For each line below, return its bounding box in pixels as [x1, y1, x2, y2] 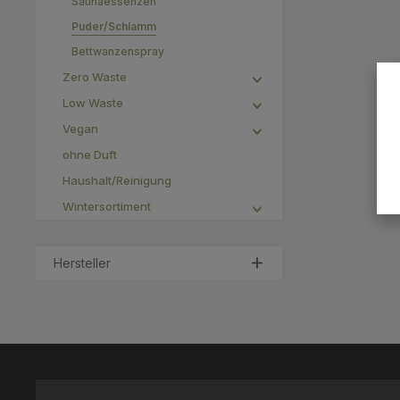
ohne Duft [62, 147, 117, 162]
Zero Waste [62, 70, 127, 84]
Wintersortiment [62, 199, 151, 213]
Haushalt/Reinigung [62, 173, 171, 187]
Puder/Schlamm [71, 20, 156, 33]
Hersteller [54, 255, 111, 271]
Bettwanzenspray [71, 45, 164, 58]
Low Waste [62, 96, 123, 110]
